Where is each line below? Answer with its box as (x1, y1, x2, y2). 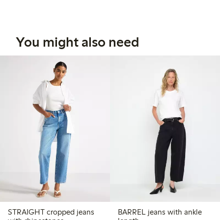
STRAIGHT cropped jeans (8, 207, 94, 217)
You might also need (16, 33, 139, 51)
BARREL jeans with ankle (118, 207, 202, 217)
